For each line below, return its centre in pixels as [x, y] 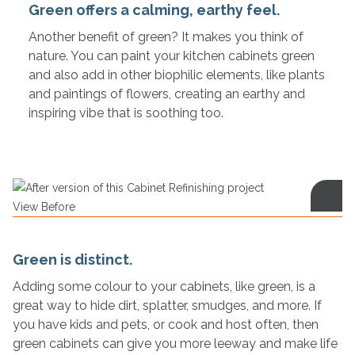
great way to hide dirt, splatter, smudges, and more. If [167, 305]
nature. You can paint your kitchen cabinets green [171, 56]
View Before [44, 207]
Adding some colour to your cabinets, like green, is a [164, 286]
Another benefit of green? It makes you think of [166, 37]
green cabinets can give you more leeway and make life [175, 344]
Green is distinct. [72, 260]
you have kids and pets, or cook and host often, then [165, 324]
